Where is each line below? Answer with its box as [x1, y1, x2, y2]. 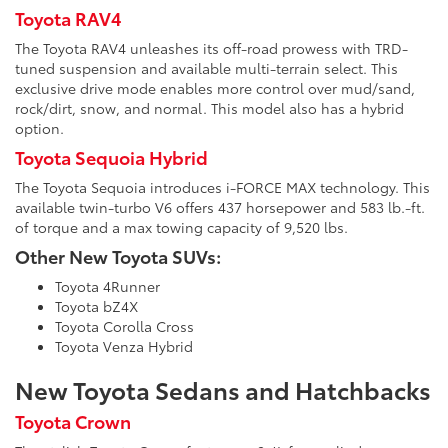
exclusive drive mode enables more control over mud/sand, [15, 78, 415, 99]
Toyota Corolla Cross [55, 316, 194, 337]
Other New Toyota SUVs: [15, 243, 221, 270]
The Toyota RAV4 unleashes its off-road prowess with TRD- [15, 38, 408, 59]
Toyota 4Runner [55, 276, 160, 297]
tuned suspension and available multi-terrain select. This [15, 58, 398, 79]
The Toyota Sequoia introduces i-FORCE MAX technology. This [15, 177, 430, 198]
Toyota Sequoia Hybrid [15, 144, 208, 171]
